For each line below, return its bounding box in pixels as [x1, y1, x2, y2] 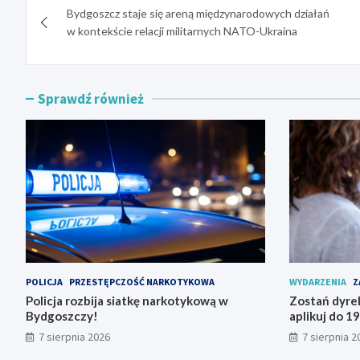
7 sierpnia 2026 [39, 329, 110, 345]
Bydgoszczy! [26, 309, 98, 324]
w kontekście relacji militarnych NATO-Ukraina [67, 23, 297, 38]
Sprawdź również [38, 89, 144, 108]
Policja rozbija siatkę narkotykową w [26, 293, 228, 309]
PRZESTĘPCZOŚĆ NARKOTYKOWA [69, 276, 215, 288]
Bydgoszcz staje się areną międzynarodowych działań [67, 6, 329, 20]
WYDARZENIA [288, 276, 346, 288]
